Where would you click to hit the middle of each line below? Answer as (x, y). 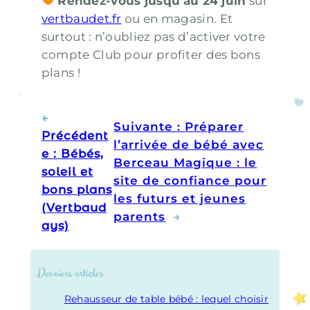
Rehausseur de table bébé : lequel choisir (166, 299)
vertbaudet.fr (81, 18)
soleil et (67, 171)
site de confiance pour (190, 180)
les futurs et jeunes (180, 198)
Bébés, (82, 153)
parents (140, 216)
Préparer (215, 126)
